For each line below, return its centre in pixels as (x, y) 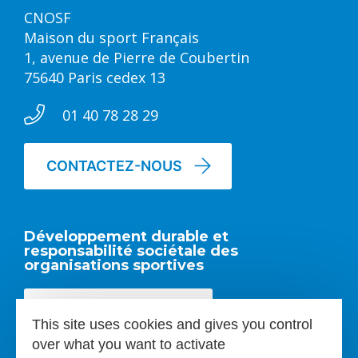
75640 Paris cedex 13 (95, 78)
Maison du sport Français (111, 38)
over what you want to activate (129, 344)
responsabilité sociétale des (131, 251)
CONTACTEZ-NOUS (114, 166)
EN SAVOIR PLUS (105, 312)
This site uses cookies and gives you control (172, 324)
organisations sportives (114, 266)
